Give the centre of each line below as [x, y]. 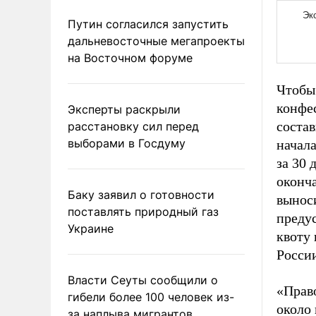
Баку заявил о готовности [141, 194]
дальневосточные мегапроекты [156, 41]
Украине [91, 228]
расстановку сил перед [133, 126]
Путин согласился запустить [148, 24]
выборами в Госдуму [127, 143]
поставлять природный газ [143, 211]
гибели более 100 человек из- [151, 297]
